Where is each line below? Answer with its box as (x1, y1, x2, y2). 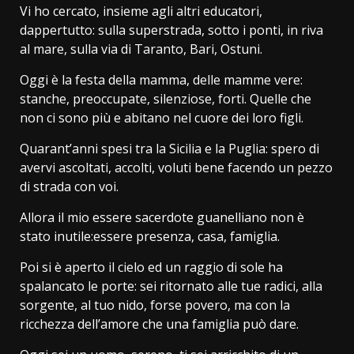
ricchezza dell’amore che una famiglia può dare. (20, 314, 299, 333)
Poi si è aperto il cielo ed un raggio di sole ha (20, 258, 283, 276)
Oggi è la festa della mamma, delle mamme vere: (20, 70, 303, 88)
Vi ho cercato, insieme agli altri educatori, (20, 2, 262, 20)
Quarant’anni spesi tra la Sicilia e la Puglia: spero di (20, 139, 319, 157)
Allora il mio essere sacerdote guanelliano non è (20, 208, 304, 226)
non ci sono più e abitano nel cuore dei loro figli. (20, 108, 303, 126)
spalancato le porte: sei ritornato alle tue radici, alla (20, 277, 322, 295)
